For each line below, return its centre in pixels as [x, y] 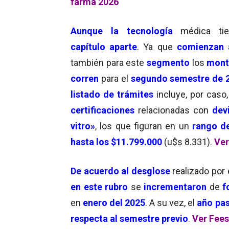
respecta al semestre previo [129, 218]
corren [85, 78]
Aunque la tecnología [122, 31]
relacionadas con [173, 110]
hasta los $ [93, 142]
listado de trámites [112, 94]
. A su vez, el [171, 202]
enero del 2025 [114, 202]
